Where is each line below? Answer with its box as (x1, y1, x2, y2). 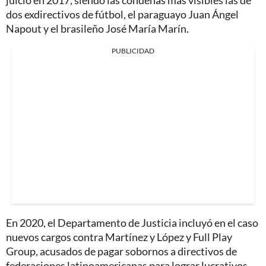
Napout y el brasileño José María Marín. (6, 21, 189, 35)
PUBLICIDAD (112, 46, 154, 55)
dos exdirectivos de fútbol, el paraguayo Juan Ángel (6, 7, 239, 21)
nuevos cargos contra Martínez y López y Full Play (6, 230, 232, 243)
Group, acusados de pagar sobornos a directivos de (6, 244, 237, 258)
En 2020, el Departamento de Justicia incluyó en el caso (6, 216, 258, 229)
